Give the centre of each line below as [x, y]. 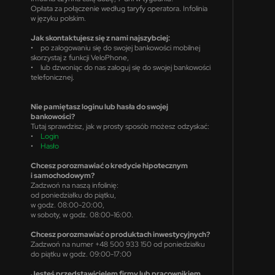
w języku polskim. [58, 18]
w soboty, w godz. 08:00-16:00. [82, 215]
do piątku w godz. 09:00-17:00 [81, 254]
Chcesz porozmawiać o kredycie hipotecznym [109, 165]
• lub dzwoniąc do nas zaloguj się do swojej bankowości [120, 67]
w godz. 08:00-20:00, [67, 205]
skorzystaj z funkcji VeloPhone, [79, 57]
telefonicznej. [52, 77]
